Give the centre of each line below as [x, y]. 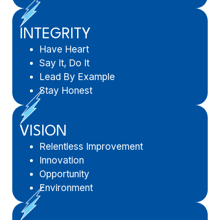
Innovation [62, 160]
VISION [43, 132]
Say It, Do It [64, 63]
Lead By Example [77, 77]
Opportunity [64, 174]
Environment [66, 188]
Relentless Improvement [91, 146]
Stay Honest [66, 91]
